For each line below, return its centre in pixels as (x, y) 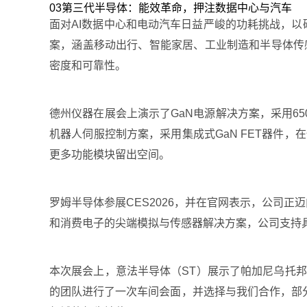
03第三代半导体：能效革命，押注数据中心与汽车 (171, 8)
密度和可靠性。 (88, 65)
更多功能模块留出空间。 (110, 155)
